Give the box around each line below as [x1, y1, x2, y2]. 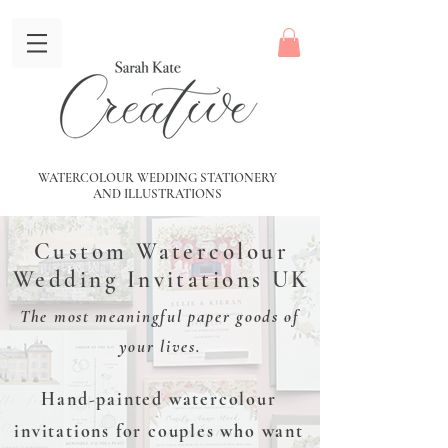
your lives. [118, 335, 202, 357]
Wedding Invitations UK [13, 265, 310, 294]
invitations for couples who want [14, 419, 304, 442]
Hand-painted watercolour [41, 387, 277, 410]
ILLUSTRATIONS [124, 185, 222, 202]
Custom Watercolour [33, 237, 290, 266]
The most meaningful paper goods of [20, 305, 300, 327]
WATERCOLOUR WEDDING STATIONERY [38, 169, 277, 186]
